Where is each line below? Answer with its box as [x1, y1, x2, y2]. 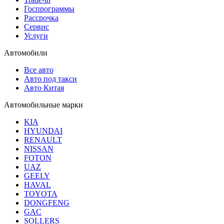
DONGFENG [24, 198, 69, 207]
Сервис [24, 22, 49, 31]
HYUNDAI [24, 126, 62, 135]
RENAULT [24, 135, 62, 144]
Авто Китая [24, 83, 64, 92]
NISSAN [24, 144, 53, 153]
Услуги [24, 31, 48, 40]
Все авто [24, 65, 53, 74]
